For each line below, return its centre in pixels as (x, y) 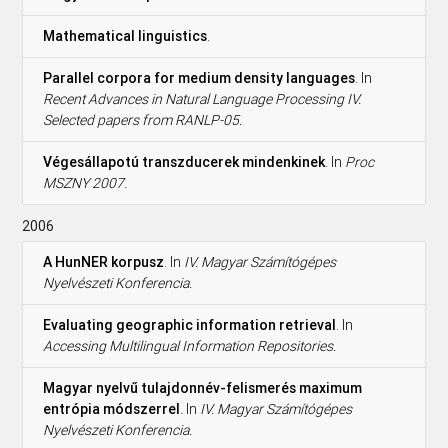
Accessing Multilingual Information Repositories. (190, 345)
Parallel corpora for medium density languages (199, 77)
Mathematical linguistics (125, 35)
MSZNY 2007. (85, 182)
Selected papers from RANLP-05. (143, 119)
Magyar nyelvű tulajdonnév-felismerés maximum (203, 387)
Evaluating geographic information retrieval (190, 324)
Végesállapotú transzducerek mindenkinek (184, 161)
